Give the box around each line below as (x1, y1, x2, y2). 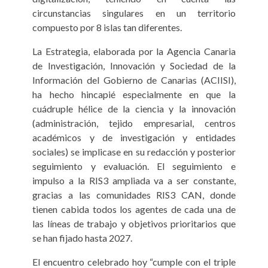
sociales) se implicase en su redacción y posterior (32, 146, 236, 158)
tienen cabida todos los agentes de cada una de (32, 203, 236, 215)
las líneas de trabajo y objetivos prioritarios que (32, 218, 236, 230)
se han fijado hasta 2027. (32, 232, 133, 244)
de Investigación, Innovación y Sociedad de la (32, 60, 236, 72)
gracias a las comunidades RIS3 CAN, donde (32, 189, 236, 201)
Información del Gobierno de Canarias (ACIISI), (32, 74, 236, 86)
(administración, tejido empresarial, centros (32, 117, 236, 129)
